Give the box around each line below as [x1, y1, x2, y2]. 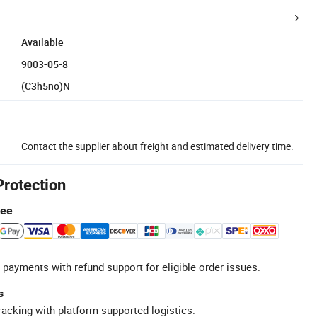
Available [21, 35, 64, 49]
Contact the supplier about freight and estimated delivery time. [21, 139, 294, 153]
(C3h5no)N [21, 79, 70, 93]
